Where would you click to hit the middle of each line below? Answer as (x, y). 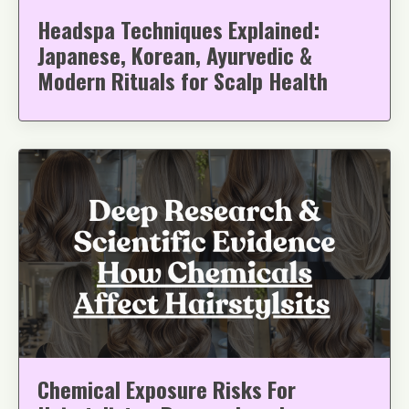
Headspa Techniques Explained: (178, 29)
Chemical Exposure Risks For (167, 388)
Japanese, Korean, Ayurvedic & (175, 54)
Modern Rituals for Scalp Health (183, 80)
